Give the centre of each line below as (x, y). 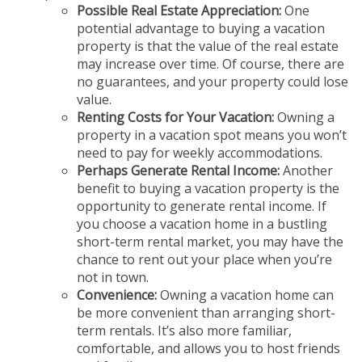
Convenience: (117, 295)
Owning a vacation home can (245, 295)
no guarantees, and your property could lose (213, 81)
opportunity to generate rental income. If (202, 206)
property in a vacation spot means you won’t (212, 135)
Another (306, 170)
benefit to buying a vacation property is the (208, 188)
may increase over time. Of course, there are (210, 63)
